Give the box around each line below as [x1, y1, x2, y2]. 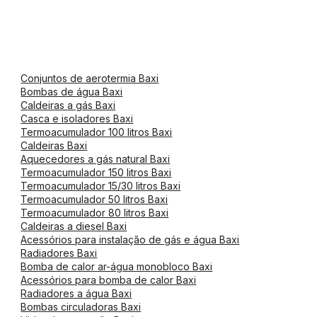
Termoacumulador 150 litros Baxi [21, 166, 172, 178]
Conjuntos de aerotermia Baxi [21, 72, 159, 84]
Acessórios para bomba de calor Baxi [21, 274, 197, 286]
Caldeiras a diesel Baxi [21, 220, 127, 232]
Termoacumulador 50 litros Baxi [21, 193, 168, 205]
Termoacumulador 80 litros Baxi [21, 207, 169, 219]
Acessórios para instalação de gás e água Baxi [21, 234, 240, 246]
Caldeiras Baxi [21, 139, 88, 151]
